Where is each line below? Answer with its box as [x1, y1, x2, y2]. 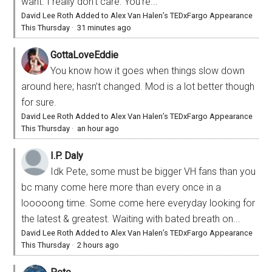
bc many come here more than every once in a [21, 181, 222, 193]
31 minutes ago [77, 22, 132, 32]
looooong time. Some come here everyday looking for [21, 197, 256, 209]
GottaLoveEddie [50, 49, 119, 61]
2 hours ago [77, 240, 120, 250]
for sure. [21, 96, 57, 108]
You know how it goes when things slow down [50, 64, 245, 76]
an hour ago [77, 123, 120, 133]
